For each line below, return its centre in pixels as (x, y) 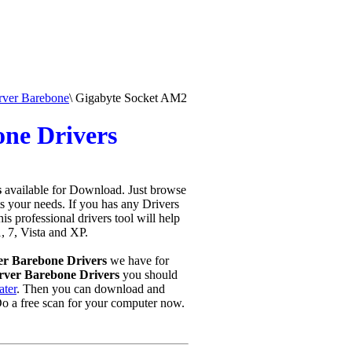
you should (148, 275)
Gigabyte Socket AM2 (130, 98)
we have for (137, 260)
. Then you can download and (90, 289)
